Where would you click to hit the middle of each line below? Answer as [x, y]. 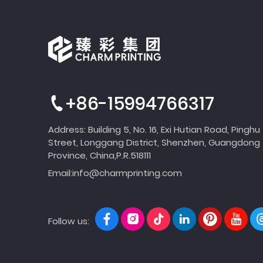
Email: [60, 173]
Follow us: [70, 221]
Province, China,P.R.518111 [100, 155]
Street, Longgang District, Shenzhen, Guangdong [154, 142]
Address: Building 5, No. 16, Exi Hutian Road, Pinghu [154, 129]
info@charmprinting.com [127, 173]
